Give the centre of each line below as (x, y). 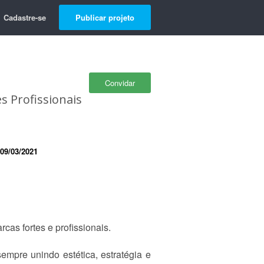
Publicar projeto (105, 17)
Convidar (120, 83)
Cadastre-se (25, 17)
